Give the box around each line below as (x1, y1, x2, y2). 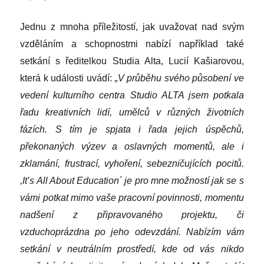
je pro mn (122, 176, 164, 186)
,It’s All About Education (20, 176, 120, 186)
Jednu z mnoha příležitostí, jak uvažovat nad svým (20, 22, 244, 32)
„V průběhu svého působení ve (114, 73, 244, 84)
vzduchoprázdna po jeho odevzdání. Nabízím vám (20, 227, 244, 237)
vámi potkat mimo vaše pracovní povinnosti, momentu (20, 193, 244, 203)
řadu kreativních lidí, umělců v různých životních (20, 107, 244, 118)
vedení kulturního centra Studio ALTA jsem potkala (20, 90, 244, 101)
